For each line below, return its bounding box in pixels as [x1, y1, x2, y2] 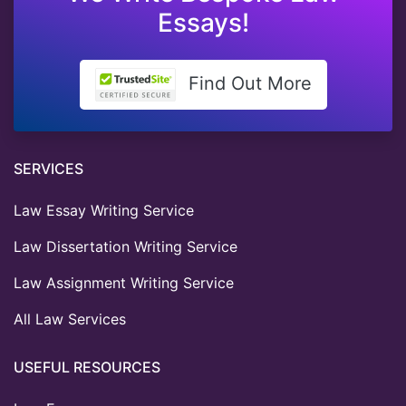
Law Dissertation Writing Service [14, 237, 237, 256]
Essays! [157, 7, 249, 39]
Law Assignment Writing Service [14, 274, 234, 293]
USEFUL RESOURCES [14, 358, 160, 377]
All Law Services [14, 310, 126, 329]
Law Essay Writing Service [14, 201, 194, 220]
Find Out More [182, 72, 312, 95]
